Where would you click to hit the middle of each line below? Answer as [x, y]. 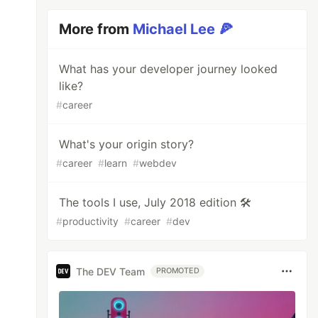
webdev [158, 163]
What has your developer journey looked [169, 69]
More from [96, 29]
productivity [91, 221]
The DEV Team [111, 271]
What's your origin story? [127, 144]
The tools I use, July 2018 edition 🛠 [155, 202]
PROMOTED [178, 271]
